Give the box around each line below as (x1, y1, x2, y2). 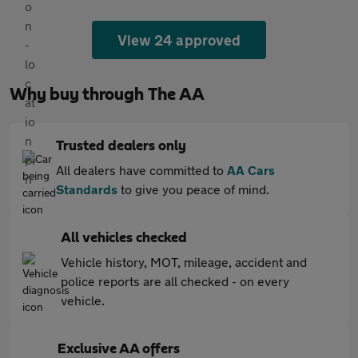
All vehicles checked (61, 231, 187, 245)
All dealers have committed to (56, 162, 227, 177)
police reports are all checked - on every (61, 273, 289, 288)
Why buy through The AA (10, 86, 205, 103)
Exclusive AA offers (58, 342, 180, 356)
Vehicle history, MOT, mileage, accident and (61, 254, 307, 269)
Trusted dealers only (56, 139, 186, 153)
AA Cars (227, 162, 275, 177)
